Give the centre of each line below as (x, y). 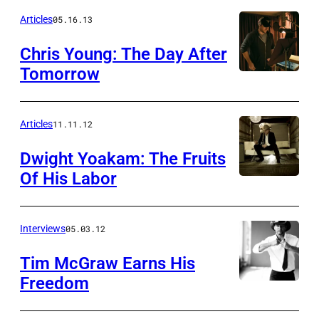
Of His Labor (68, 179)
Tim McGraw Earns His (108, 263)
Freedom (54, 283)
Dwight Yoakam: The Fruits (123, 159)
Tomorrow (60, 74)
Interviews (43, 229)
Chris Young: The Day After (124, 54)
